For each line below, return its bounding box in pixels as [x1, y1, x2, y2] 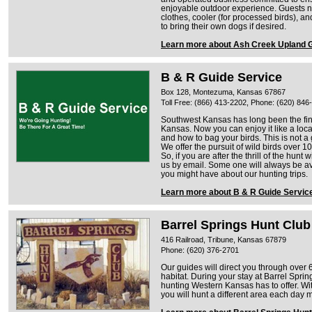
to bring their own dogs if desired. [161, 22, 286, 31]
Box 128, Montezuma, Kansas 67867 [161, 87, 286, 96]
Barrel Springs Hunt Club [161, 217, 311, 232]
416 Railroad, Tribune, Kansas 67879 [161, 235, 286, 244]
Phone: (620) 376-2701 [161, 245, 239, 254]
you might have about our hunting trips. [161, 169, 308, 178]
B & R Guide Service [161, 70, 282, 84]
